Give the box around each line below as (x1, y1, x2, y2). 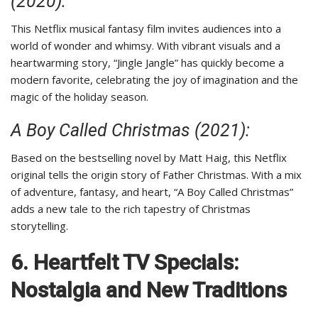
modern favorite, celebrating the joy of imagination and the (11, 72, 298, 87)
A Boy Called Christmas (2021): (11, 120, 250, 141)
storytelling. (11, 219, 68, 234)
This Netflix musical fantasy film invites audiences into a (11, 21, 281, 36)
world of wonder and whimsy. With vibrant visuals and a (11, 38, 280, 53)
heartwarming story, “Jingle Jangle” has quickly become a (11, 55, 284, 70)
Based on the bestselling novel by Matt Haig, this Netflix (11, 150, 287, 165)
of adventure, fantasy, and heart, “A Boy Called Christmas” (11, 185, 293, 199)
